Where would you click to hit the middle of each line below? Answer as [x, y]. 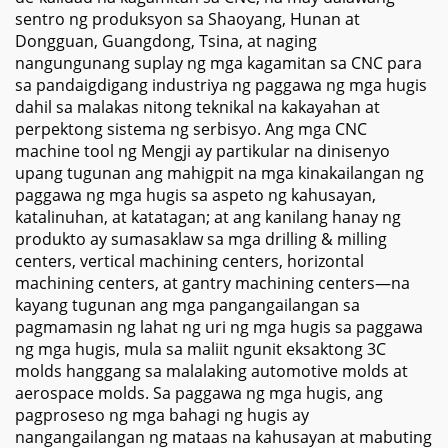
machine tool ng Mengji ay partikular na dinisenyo [202, 151]
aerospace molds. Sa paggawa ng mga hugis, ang [199, 393]
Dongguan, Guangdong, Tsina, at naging [166, 41]
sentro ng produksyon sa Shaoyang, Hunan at [187, 19]
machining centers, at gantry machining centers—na [212, 283]
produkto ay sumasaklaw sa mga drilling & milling [201, 239]
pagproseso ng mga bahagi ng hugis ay [162, 415]
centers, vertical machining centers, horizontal [189, 261]
